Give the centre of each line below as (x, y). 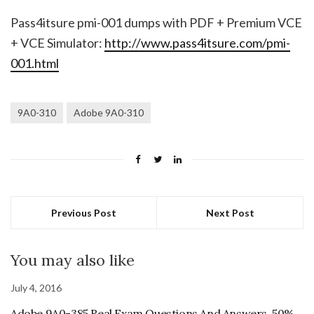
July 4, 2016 (36, 287)
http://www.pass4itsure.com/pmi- (197, 42)
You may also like (73, 260)
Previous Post (84, 212)
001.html (35, 63)
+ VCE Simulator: (57, 42)
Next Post (230, 212)
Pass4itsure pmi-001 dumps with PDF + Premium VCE (156, 22)
